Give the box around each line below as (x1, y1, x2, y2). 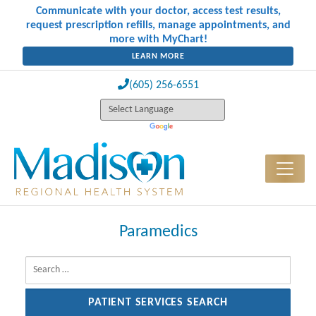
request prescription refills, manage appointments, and (25, 20, 291, 31)
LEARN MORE (131, 51, 185, 61)
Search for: (24, 259, 75, 271)
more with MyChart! (109, 34, 207, 45)
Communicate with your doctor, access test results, (35, 6, 281, 17)
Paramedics (119, 224, 197, 241)
